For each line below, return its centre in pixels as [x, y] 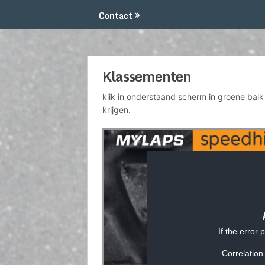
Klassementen [147, 76]
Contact [116, 16]
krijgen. [117, 110]
